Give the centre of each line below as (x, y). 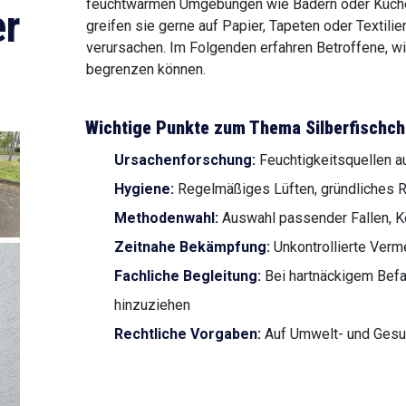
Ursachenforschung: (185, 160)
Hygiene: (144, 189)
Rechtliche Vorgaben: (188, 334)
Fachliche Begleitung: (188, 276)
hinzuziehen (152, 305)
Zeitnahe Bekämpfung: (192, 247)
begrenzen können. (146, 69)
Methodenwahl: (166, 218)
